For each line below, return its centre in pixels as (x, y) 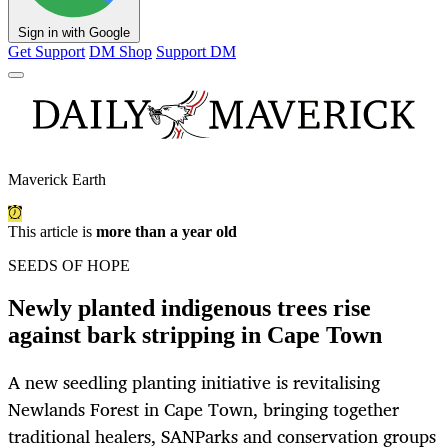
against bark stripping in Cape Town (195, 335)
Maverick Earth (57, 180)
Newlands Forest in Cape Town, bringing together (203, 409)
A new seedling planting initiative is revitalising (194, 382)
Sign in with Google (74, 33)
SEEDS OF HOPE (69, 266)
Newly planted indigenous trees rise (189, 308)
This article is (52, 232)
